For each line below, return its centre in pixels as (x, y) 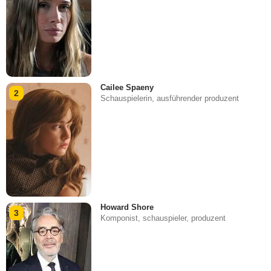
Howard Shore (127, 207)
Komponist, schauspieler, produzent (163, 218)
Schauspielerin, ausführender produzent (170, 98)
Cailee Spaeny (127, 87)
